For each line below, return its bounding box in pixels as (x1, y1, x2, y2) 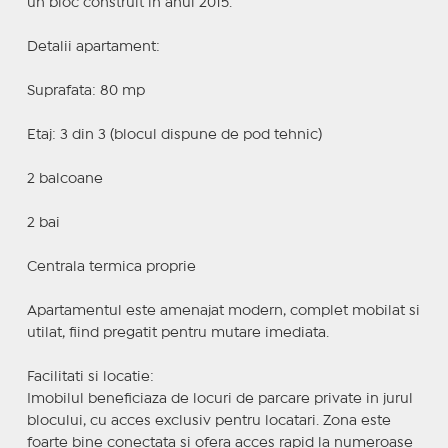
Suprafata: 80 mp (26, 84, 145, 97)
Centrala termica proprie (26, 260, 196, 273)
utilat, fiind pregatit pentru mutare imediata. (26, 326, 329, 339)
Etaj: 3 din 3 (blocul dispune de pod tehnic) (26, 128, 322, 141)
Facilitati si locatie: (26, 370, 154, 383)
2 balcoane (26, 172, 103, 185)
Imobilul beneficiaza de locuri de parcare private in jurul (26, 392, 413, 405)
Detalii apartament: (26, 40, 160, 53)
